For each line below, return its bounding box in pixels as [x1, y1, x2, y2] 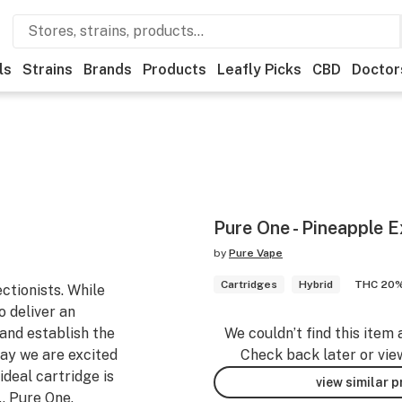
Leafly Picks [217, 61, 301, 78]
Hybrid [299, 278, 333, 291]
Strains [22, 61, 73, 78]
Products [143, 61, 206, 78]
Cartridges [221, 278, 277, 291]
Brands [83, 61, 132, 78]
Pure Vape [229, 247, 283, 259]
